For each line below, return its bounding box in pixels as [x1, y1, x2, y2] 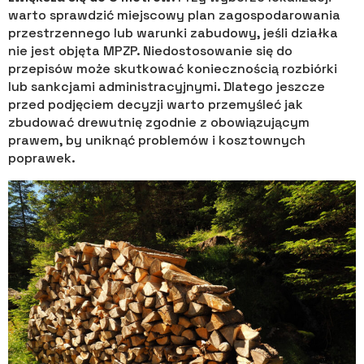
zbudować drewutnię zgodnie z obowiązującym [8, 114, 310, 132]
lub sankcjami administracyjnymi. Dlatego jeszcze [8, 78, 325, 96]
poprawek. [8, 149, 76, 167]
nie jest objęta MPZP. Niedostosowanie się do [8, 42, 292, 60]
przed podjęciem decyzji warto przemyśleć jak [8, 96, 303, 114]
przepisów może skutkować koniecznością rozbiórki [8, 60, 337, 78]
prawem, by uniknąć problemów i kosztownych [8, 132, 305, 149]
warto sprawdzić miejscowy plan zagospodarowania [8, 6, 340, 24]
